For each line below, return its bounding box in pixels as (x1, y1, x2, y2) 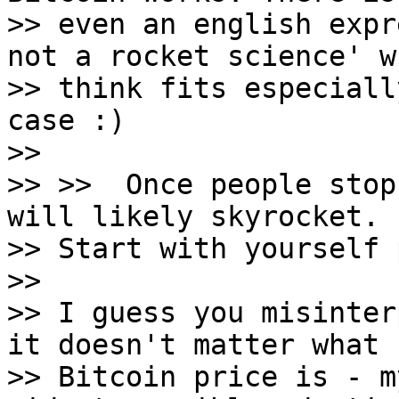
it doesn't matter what (7, 329, 379, 361)
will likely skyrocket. (7, 200, 379, 232)
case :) (7, 104, 126, 136)
